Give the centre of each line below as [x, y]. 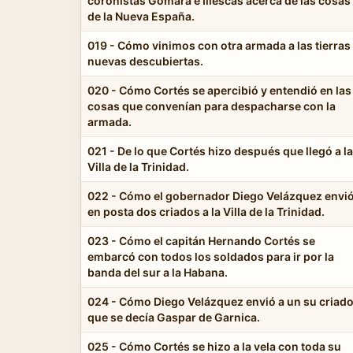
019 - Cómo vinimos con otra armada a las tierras [219, 45]
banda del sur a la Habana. [158, 272]
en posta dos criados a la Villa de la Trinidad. [206, 211]
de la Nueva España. [141, 16]
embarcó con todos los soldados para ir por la [211, 256]
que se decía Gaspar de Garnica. [174, 317]
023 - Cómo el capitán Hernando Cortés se [201, 240]
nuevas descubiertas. [145, 61]
